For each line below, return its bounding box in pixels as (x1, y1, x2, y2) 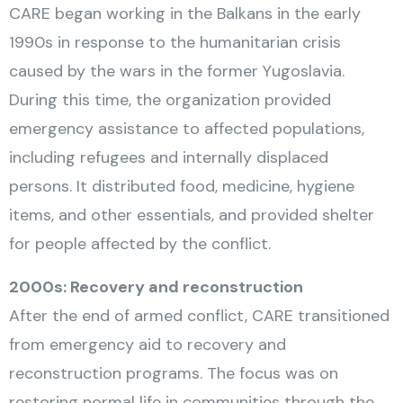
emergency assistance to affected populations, (9, 118, 364, 139)
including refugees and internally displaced (9, 147, 328, 168)
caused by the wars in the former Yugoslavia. (9, 60, 345, 82)
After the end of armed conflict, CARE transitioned (9, 305, 390, 327)
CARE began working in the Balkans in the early (9, 3, 361, 24)
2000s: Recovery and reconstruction (9, 276, 303, 298)
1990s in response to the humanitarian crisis (9, 31, 341, 53)
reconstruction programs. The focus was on (9, 363, 338, 384)
